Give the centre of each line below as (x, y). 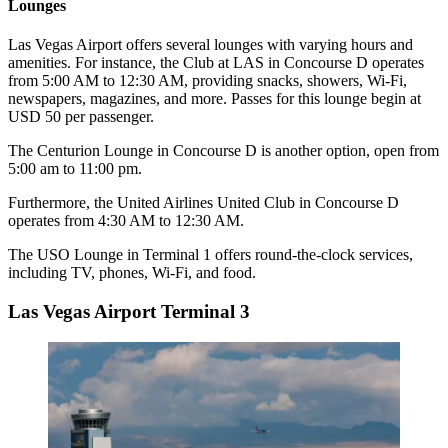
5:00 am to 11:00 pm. (77, 169)
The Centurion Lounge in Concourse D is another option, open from (223, 151)
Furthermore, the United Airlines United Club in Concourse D (203, 203)
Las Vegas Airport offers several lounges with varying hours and (210, 45)
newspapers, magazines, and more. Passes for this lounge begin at (214, 99)
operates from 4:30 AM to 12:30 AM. (126, 221)
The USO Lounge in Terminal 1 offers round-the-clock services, (210, 255)
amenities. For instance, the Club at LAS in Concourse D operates (216, 63)
